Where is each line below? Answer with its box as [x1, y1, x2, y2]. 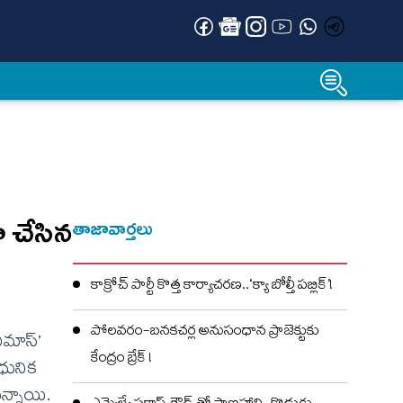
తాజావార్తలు [73, 218, 154, 239]
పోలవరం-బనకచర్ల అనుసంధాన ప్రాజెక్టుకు [91, 320, 319, 345]
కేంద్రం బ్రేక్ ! [91, 347, 152, 372]
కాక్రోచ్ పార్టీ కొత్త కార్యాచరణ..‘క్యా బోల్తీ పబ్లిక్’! [91, 274, 333, 300]
